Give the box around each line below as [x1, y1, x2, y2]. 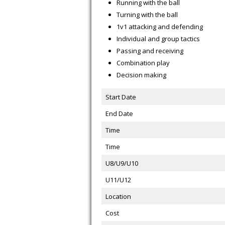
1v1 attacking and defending [117, 22, 203, 31]
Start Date [105, 92, 136, 101]
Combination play [117, 58, 170, 67]
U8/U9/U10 [105, 159, 138, 168]
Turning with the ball [117, 10, 178, 19]
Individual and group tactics [117, 34, 200, 43]
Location [105, 192, 131, 201]
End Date [105, 109, 133, 118]
